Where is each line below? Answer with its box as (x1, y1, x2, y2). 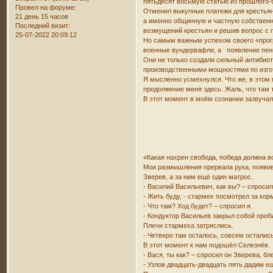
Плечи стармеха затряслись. (143, 221, 234, 229)
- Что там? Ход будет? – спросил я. (143, 202, 253, 210)
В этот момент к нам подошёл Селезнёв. (143, 241, 271, 249)
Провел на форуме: (15, 3, 77, 11)
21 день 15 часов (15, 12, 69, 20)
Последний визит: (15, 21, 71, 29)
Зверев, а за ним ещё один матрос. (143, 172, 253, 180)
